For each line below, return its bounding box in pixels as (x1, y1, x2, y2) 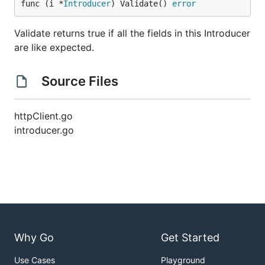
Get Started (161, 231, 219, 244)
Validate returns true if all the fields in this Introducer (14, 27, 250, 39)
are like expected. (14, 41, 94, 53)
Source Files (38, 73, 121, 89)
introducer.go (14, 124, 74, 136)
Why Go (14, 231, 54, 244)
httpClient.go (14, 110, 73, 122)
